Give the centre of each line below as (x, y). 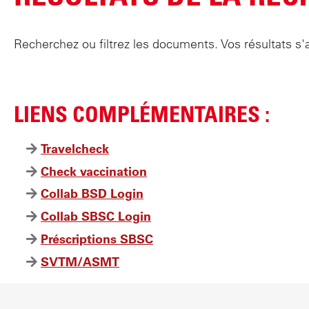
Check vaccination (94, 171)
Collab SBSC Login (96, 217)
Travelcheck (75, 148)
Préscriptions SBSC (97, 239)
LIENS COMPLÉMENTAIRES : (142, 113)
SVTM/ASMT (80, 262)
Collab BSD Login (92, 194)
